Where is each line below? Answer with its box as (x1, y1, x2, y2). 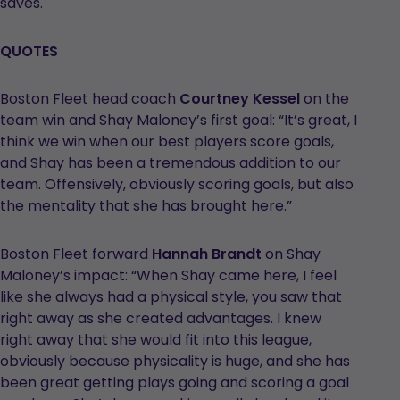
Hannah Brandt (152, 243, 262, 264)
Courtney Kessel (179, 88, 300, 110)
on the (300, 88, 349, 110)
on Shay (262, 243, 321, 264)
